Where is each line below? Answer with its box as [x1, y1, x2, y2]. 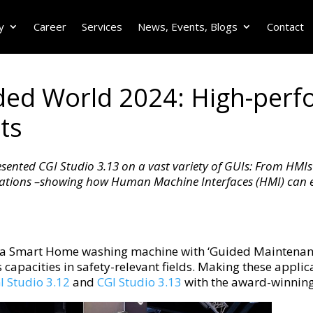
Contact [266, 20, 304, 34]
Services [81, 20, 122, 34]
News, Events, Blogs [137, 20, 238, 34]
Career [33, 20, 66, 34]
